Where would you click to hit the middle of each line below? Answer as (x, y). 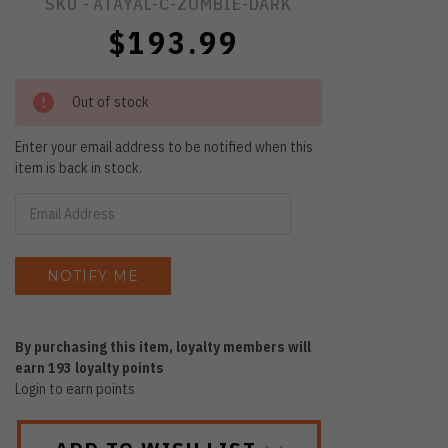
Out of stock (111, 101)
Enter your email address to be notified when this (164, 146)
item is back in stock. (79, 167)
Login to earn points (75, 388)
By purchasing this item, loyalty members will (163, 346)
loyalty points (118, 367)
